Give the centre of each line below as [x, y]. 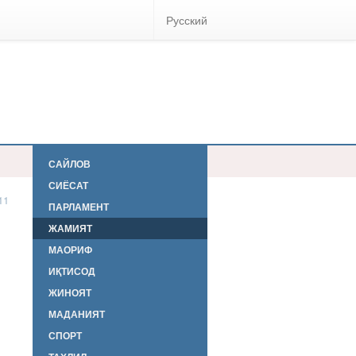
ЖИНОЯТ [70, 292]
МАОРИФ [70, 250]
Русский [187, 20]
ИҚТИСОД [72, 271]
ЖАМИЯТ [70, 228]
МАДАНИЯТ [77, 314]
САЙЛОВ [70, 164]
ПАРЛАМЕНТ [79, 207]
